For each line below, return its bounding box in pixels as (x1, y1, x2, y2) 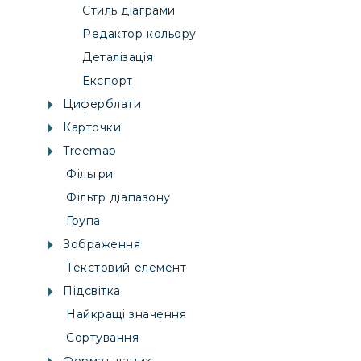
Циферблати (63, 97, 142, 112)
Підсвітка (63, 284, 122, 299)
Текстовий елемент (66, 260, 187, 276)
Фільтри (66, 167, 114, 182)
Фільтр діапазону (66, 190, 171, 205)
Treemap (63, 143, 117, 159)
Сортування (66, 330, 139, 346)
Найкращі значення (66, 307, 187, 322)
